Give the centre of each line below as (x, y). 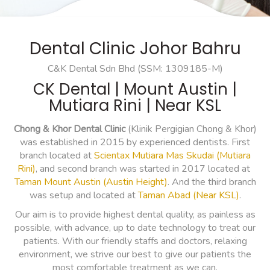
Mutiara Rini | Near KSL (135, 106)
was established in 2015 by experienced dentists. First (135, 143)
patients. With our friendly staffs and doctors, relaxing (135, 241)
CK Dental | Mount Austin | (135, 89)
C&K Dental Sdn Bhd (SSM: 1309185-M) (135, 69)
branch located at (57, 156)
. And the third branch (212, 182)
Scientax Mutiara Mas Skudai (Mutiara (172, 156)
